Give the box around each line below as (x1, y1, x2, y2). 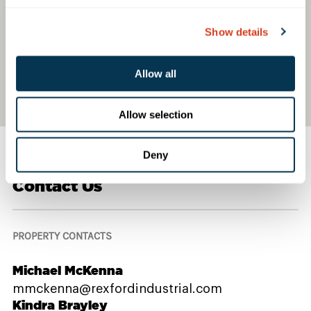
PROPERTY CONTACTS (12, 230, 112, 242)
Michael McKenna (12, 262, 123, 277)
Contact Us (12, 176, 102, 194)
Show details (205, 26, 269, 37)
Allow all (135, 67, 176, 80)
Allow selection (118, 108, 193, 120)
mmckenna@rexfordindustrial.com (12, 283, 222, 296)
